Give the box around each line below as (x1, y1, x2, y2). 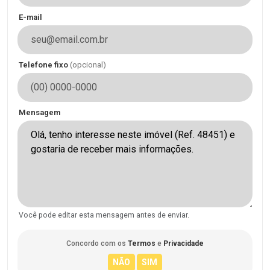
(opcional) (70, 60, 106, 69)
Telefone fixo (19, 60, 70, 69)
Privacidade (163, 239, 204, 248)
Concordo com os (66, 239, 128, 248)
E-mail (19, 13, 42, 22)
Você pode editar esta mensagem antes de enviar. (19, 211, 189, 219)
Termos (128, 239, 155, 248)
